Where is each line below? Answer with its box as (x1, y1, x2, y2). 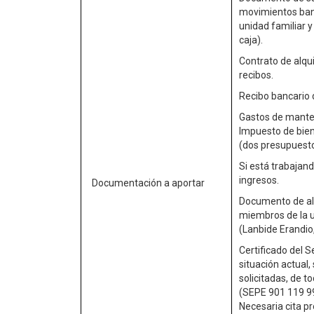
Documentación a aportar (92, 177, 205, 189)
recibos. (239, 69, 273, 81)
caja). (239, 34, 263, 46)
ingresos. (239, 175, 279, 186)
